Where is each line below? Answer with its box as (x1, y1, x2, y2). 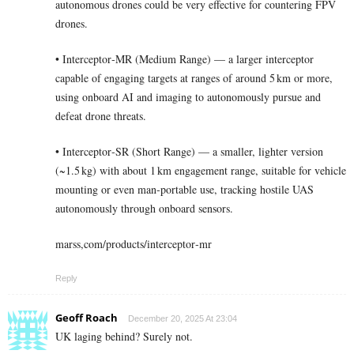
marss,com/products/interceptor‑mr (55, 235, 212, 251)
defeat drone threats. (55, 107, 146, 123)
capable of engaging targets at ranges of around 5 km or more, (55, 70, 333, 85)
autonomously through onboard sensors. (55, 200, 233, 216)
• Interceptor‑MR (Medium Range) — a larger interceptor (55, 51, 314, 66)
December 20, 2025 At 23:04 (128, 313, 237, 323)
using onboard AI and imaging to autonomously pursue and (55, 88, 321, 104)
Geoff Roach (55, 310, 118, 325)
